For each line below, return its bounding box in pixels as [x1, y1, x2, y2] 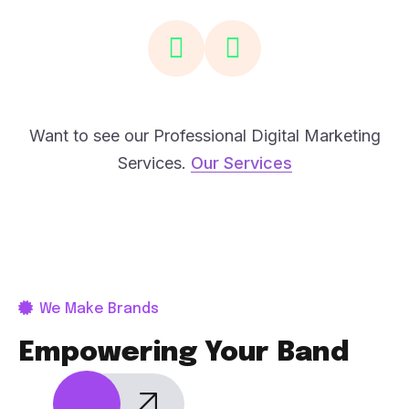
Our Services [190, 153, 292, 173]
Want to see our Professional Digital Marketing [28, 126, 381, 145]
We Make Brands [36, 301, 159, 317]
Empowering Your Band [18, 339, 350, 367]
